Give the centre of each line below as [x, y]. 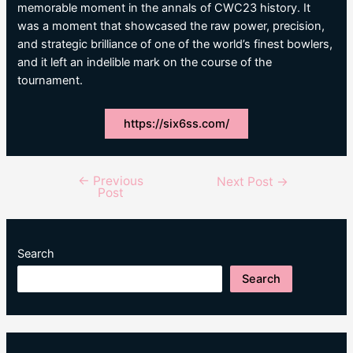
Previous [116, 180]
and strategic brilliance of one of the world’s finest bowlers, [175, 45]
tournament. [50, 81]
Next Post [247, 181]
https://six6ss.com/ [176, 123]
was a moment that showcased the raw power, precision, [171, 26]
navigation [72, 199]
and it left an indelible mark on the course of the [145, 63]
